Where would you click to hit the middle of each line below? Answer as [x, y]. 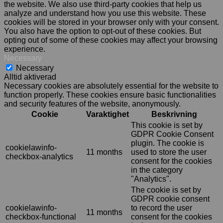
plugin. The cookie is [167, 143]
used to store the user [169, 152]
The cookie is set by [166, 190]
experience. [25, 49]
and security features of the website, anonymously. [92, 104]
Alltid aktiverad [30, 77]
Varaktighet [108, 114]
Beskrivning [174, 114]
